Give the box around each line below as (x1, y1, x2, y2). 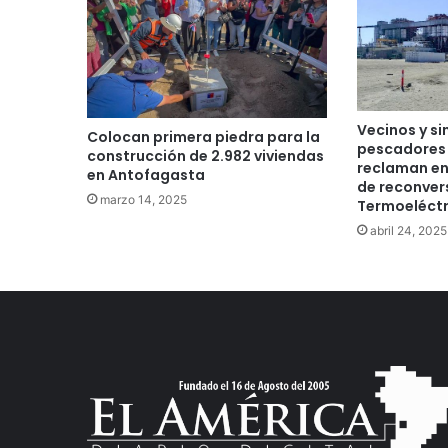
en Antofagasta (87, 165, 205, 186)
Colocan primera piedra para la (87, 127, 320, 148)
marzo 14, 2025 (100, 192, 187, 208)
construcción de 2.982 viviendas (87, 146, 324, 167)
